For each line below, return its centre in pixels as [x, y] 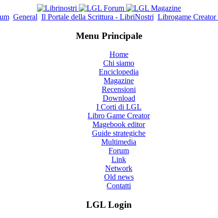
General [25, 17]
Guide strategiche [119, 133]
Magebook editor [119, 125]
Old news [119, 177]
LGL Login [109, 205]
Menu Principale [109, 36]
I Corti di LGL [119, 107]
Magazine [119, 81]
